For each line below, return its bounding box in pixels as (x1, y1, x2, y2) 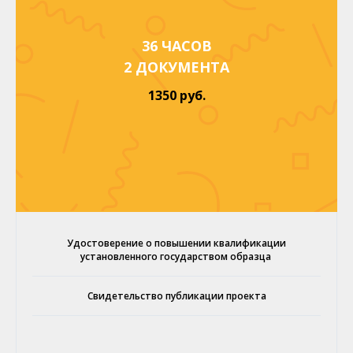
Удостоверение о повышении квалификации (67, 236, 286, 250)
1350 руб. (147, 86, 206, 104)
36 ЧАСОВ (141, 35, 212, 55)
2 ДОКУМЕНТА (124, 57, 229, 76)
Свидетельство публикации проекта (87, 288, 266, 303)
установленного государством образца (80, 249, 273, 263)
